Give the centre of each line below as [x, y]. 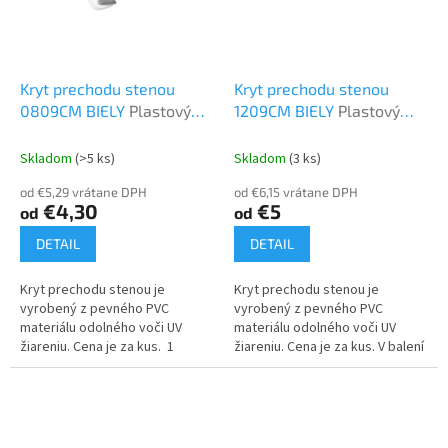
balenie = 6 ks [60, 366]
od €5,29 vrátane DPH [83, 192]
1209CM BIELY [286, 111]
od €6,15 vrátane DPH [296, 192]
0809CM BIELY [74, 111]
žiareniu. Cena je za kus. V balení [329, 347]
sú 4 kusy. [263, 366]
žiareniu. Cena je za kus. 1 [97, 347]
